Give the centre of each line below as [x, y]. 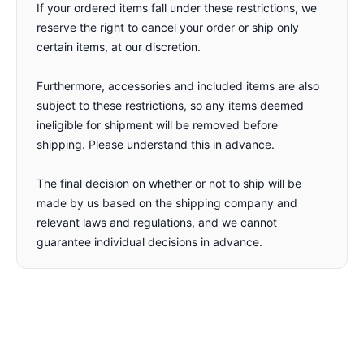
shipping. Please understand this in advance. [156, 144]
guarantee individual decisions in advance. [149, 241]
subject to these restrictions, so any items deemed [170, 105]
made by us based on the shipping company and [167, 202]
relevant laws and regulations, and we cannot [157, 222]
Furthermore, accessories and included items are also [178, 85]
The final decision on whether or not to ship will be [169, 183]
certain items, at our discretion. [119, 46]
